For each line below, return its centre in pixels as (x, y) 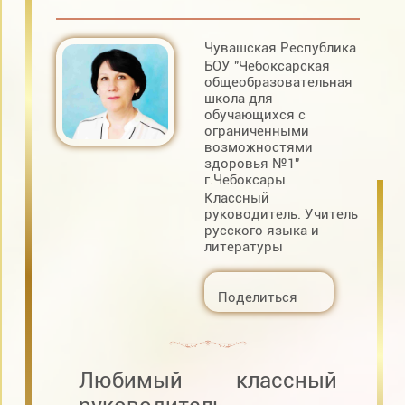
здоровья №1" (252, 164)
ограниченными (257, 132)
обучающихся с (255, 115)
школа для (239, 99)
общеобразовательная (279, 83)
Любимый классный (207, 380)
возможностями (259, 148)
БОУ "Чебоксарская (268, 66)
